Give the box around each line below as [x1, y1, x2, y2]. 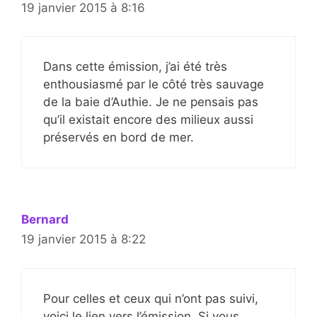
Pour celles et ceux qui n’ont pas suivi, [43, 291, 258, 306]
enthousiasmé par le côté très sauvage [43, 77, 264, 92]
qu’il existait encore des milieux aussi [43, 113, 253, 127]
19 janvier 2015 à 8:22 [21, 232, 146, 247]
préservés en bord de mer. [43, 130, 194, 145]
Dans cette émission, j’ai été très [43, 59, 227, 74]
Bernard [21, 212, 69, 227]
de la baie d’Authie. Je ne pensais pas [43, 95, 258, 110]
